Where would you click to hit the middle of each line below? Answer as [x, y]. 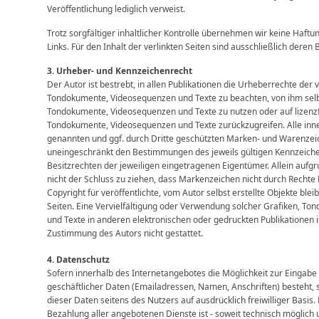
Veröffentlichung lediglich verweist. [116, 9]
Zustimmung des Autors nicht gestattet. [125, 234]
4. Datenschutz [79, 260]
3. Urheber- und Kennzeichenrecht [120, 71]
